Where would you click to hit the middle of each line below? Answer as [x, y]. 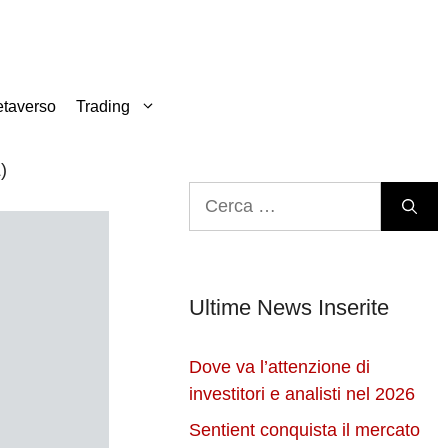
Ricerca [219, 194]
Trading [103, 107]
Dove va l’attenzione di [280, 367]
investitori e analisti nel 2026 [302, 394]
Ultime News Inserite [289, 308]
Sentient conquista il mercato [305, 430]
